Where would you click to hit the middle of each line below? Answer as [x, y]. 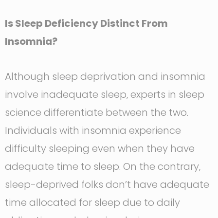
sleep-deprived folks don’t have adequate [107, 185]
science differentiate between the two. [97, 113]
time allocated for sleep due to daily [92, 203]
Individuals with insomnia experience [93, 131]
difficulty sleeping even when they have [100, 149]
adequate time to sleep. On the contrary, [103, 167]
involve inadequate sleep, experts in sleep [105, 95]
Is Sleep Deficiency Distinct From [86, 24]
